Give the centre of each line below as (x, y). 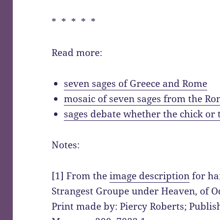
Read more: (77, 53)
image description (150, 176)
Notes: (66, 145)
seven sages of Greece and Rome (136, 84)
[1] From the (81, 176)
